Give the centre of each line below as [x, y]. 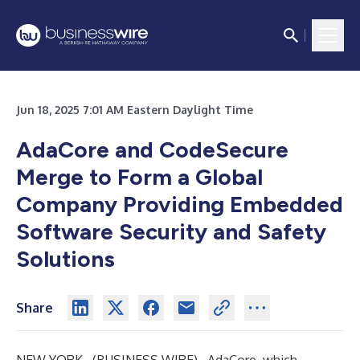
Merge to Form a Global [139, 177]
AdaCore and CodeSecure [152, 149]
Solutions [65, 259]
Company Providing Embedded [180, 204]
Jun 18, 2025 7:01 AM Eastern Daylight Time [135, 110]
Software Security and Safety [171, 231]
